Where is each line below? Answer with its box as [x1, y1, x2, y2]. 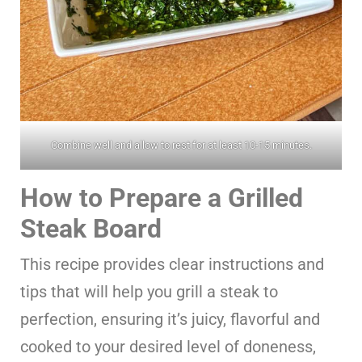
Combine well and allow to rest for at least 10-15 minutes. [50, 138, 312, 151]
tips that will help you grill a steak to [20, 281, 278, 301]
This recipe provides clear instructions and [20, 254, 324, 274]
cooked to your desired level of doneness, [20, 336, 316, 356]
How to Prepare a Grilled [20, 182, 303, 213]
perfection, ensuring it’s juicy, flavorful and [20, 309, 320, 329]
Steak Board [20, 213, 162, 244]
